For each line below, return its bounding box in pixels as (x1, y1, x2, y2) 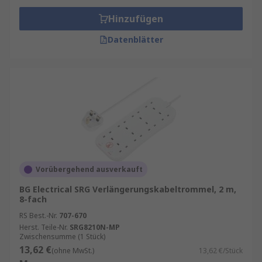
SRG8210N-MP (70, 222, 120, 232)
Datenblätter (107, 34, 163, 45)
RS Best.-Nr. (19, 211, 57, 220)
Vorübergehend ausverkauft (36, 164, 143, 174)
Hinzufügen (108, 12, 163, 25)
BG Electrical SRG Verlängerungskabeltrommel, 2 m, (19, 184, 236, 195)
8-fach (19, 194, 47, 205)
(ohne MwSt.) (51, 246, 94, 256)
